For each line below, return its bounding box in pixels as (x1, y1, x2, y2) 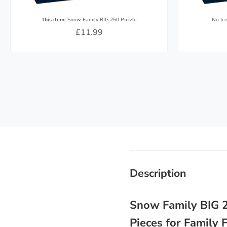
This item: (41, 16, 66, 24)
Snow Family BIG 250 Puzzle (65, 16, 137, 24)
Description (130, 166, 186, 180)
